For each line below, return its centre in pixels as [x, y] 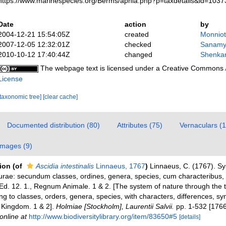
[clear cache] [60, 97]
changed [138, 54]
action [135, 24]
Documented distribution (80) [53, 125]
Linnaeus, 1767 [119, 166]
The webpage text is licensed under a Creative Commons [131, 68]
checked [138, 44]
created [136, 34]
